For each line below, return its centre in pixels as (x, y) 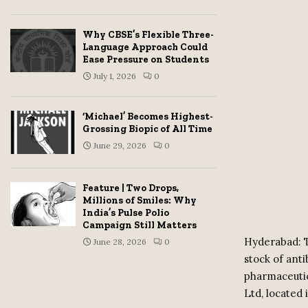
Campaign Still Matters (140, 225)
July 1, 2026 (115, 76)
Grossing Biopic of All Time (147, 129)
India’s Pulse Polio (126, 213)
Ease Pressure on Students (146, 59)
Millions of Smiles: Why (140, 201)
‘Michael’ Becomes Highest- (148, 117)
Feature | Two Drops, (131, 188)
